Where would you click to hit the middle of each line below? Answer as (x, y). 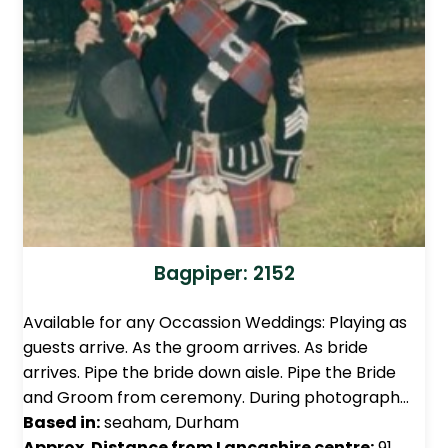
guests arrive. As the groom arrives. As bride (195, 348)
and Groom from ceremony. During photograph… (216, 398)
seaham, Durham (169, 423)
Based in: (61, 423)
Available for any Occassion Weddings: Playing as (215, 323)
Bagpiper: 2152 (224, 274)
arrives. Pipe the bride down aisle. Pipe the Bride (209, 373)
